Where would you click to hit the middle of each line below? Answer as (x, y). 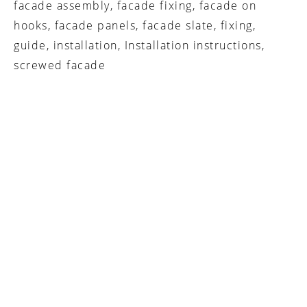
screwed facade (60, 65)
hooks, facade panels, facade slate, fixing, (135, 26)
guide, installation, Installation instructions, (139, 46)
